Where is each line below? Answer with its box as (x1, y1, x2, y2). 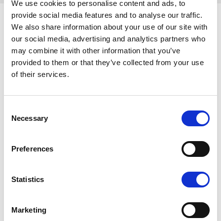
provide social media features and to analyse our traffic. (11, 11, 203, 19)
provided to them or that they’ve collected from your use (11, 58, 204, 67)
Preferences (11, 145, 54, 153)
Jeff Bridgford (77, 179, 132, 189)
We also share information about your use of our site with (11, 23, 208, 31)
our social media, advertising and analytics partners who (11, 35, 205, 43)
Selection (3, 116, 34, 124)
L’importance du (43, 194, 138, 210)
